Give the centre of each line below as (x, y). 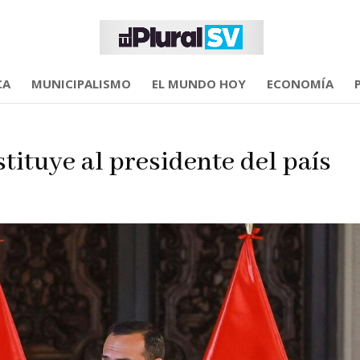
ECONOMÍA (300, 84)
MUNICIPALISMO (81, 84)
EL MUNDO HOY (198, 84)
